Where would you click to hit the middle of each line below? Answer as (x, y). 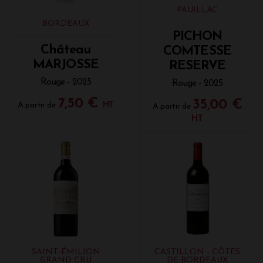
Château (66, 50)
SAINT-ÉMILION (66, 252)
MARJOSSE (66, 65)
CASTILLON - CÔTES (197, 252)
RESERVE (197, 66)
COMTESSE (197, 52)
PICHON (197, 37)
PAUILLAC (197, 11)
